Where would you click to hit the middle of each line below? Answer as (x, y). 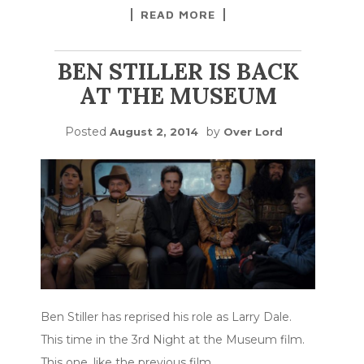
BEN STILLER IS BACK (178, 72)
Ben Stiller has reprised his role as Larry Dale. (166, 316)
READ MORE (178, 15)
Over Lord (253, 132)
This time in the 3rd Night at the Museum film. (173, 339)
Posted (87, 132)
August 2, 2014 (154, 132)
